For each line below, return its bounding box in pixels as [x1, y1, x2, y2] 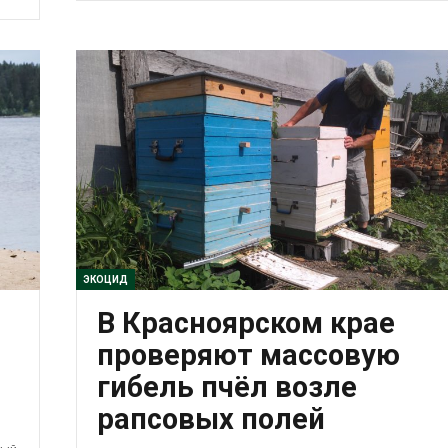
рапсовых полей [96, 401, 325, 436]
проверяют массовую [96, 337, 400, 372]
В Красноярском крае [96, 305, 395, 340]
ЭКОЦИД [82, 273, 128, 285]
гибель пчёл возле [96, 369, 357, 404]
